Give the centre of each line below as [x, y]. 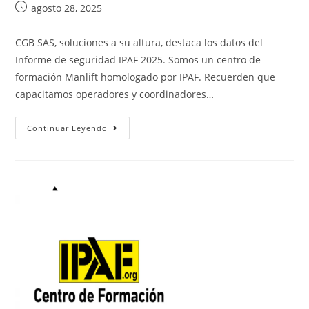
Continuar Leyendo [68, 128]
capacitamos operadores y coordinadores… [115, 94]
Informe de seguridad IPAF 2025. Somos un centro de [138, 60]
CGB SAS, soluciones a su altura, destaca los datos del [139, 42]
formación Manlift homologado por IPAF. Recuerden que [146, 77]
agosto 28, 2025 [67, 8]
